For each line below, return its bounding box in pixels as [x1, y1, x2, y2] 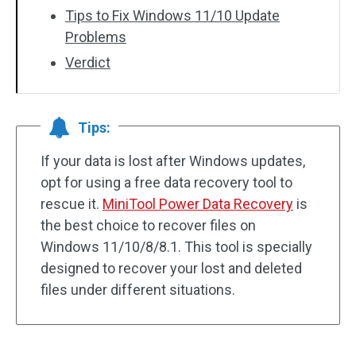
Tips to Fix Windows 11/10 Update [65, 7, 280, 24]
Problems [65, 29, 126, 45]
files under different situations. [41, 281, 235, 298]
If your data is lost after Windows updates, [41, 153, 305, 169]
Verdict [65, 54, 110, 71]
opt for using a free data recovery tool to [41, 174, 292, 191]
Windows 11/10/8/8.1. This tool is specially [41, 238, 312, 255]
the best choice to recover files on [41, 217, 256, 234]
